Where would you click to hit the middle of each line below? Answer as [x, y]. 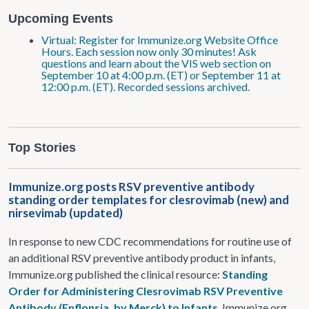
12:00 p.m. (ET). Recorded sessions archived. [146, 87]
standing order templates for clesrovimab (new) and [149, 200]
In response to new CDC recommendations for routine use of [150, 241]
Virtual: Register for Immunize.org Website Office [160, 40]
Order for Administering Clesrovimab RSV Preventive [146, 291]
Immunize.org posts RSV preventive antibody [131, 187]
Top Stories [42, 148]
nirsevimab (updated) [66, 213]
